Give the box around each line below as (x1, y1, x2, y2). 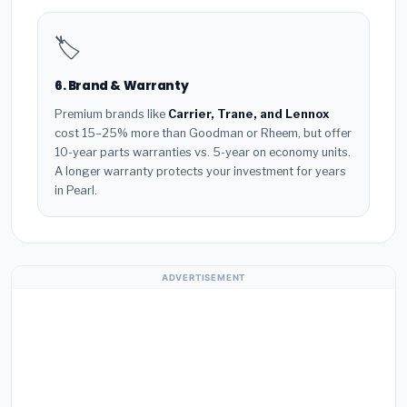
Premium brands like (55, 106, 168, 121)
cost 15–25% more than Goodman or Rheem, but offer (55, 125, 352, 140)
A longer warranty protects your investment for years (55, 164, 346, 178)
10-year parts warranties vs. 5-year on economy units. (55, 144, 351, 159)
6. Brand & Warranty (55, 77, 189, 95)
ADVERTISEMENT (161, 272, 246, 283)
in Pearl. (55, 183, 97, 197)
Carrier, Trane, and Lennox (168, 106, 330, 121)
